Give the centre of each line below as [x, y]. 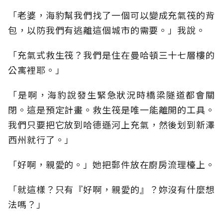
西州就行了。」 [41, 140]
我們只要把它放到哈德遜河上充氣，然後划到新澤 [111, 125]
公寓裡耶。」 [36, 70]
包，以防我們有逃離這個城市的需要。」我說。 [107, 30]
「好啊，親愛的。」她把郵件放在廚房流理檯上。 [111, 165]
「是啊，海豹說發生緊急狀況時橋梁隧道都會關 [111, 95]
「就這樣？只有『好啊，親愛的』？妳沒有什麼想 [111, 189]
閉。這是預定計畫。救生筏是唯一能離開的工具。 [111, 110]
